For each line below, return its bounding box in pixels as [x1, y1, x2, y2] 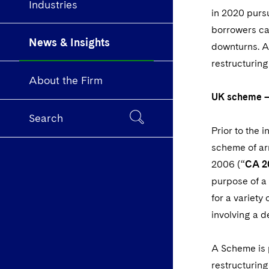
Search [29, 112, 63, 125]
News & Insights [29, 35, 110, 49]
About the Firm [29, 74, 103, 87]
